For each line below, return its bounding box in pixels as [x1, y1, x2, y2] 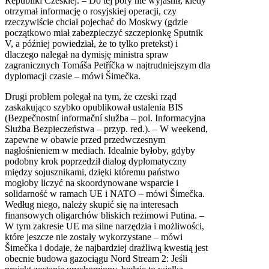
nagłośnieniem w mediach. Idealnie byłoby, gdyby [5, 145, 195, 156]
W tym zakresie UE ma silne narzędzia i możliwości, [5, 220, 204, 231]
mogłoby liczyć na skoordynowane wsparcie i [5, 177, 178, 188]
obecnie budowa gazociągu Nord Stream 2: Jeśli [5, 253, 187, 264]
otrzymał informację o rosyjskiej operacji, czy [5, 5, 177, 16]
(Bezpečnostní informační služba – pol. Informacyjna [5, 112, 205, 123]
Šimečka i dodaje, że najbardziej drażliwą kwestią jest [5, 242, 208, 253]
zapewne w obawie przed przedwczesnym [5, 134, 165, 145]
